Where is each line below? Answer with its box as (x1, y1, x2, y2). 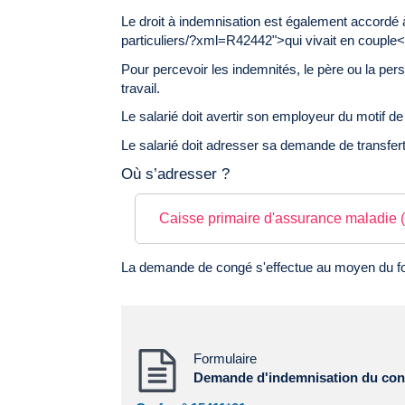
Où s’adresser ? (121, 165, 231, 184)
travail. (121, 80, 161, 96)
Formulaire (193, 351, 258, 367)
